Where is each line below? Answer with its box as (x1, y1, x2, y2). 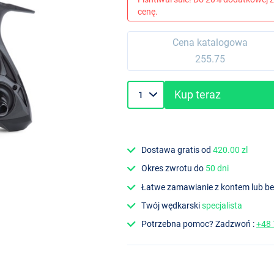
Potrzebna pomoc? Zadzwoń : (141, 219, 257, 229)
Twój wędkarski (141, 200, 202, 210)
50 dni (206, 163, 229, 174)
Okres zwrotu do (141, 163, 206, 174)
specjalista (202, 200, 243, 210)
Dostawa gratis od (141, 145, 213, 155)
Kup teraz (174, 88, 221, 102)
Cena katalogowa (172, 37, 248, 49)
